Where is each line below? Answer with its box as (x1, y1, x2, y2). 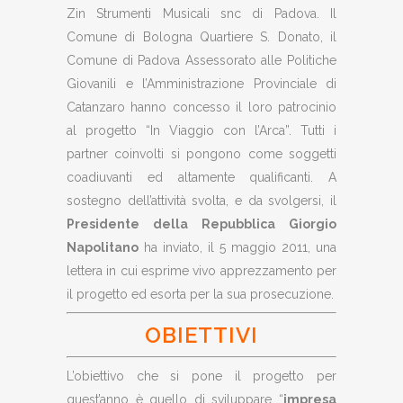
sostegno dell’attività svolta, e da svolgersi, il (67, 193, 336, 208)
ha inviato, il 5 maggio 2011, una (139, 240, 336, 255)
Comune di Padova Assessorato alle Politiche (67, 53, 336, 67)
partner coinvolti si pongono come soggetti (67, 147, 336, 161)
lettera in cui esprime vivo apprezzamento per (67, 264, 336, 278)
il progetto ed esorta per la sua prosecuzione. (67, 287, 334, 301)
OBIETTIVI (145, 322, 258, 348)
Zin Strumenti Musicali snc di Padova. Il (67, 6, 336, 21)
